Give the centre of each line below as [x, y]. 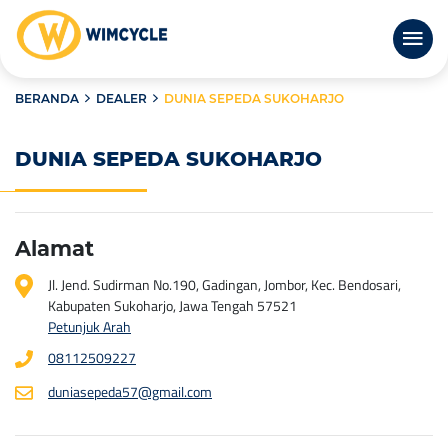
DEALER [121, 98]
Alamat [54, 248]
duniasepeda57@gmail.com [130, 391]
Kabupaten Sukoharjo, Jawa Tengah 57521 [172, 305]
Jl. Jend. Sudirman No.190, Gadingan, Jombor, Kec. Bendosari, [224, 284]
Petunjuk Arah [89, 326]
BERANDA [47, 98]
